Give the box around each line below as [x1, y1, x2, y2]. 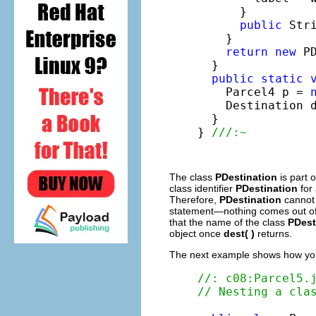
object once [169, 227, 224, 239]
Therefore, [169, 193, 219, 205]
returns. [255, 227, 292, 239]
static [261, 71, 303, 85]
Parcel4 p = [197, 85, 310, 99]
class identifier [169, 182, 236, 194]
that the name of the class [169, 216, 288, 228]
